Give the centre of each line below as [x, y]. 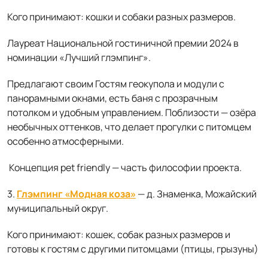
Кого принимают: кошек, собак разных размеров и [119, 235]
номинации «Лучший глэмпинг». [79, 58]
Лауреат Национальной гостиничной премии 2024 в [123, 43]
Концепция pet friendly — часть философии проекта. [124, 168]
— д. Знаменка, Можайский [196, 194]
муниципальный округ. [58, 208]
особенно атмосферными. [66, 141]
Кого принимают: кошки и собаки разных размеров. [121, 17]
